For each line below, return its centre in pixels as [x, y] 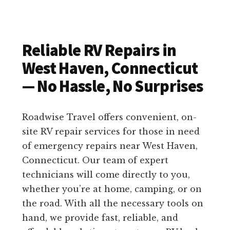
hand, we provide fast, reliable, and [100, 218]
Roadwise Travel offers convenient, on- [109, 117]
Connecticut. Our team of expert [95, 160]
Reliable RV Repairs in [99, 51]
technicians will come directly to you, [106, 175]
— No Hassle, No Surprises [112, 87]
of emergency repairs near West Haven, [110, 146]
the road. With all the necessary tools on [112, 204]
